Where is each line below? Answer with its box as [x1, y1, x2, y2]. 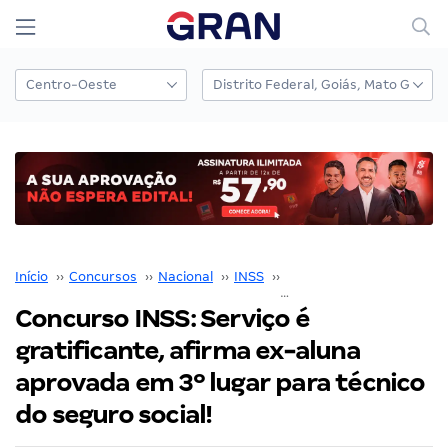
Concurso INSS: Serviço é [15, 303, 309, 333]
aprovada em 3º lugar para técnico [15, 367, 425, 397]
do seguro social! [15, 399, 212, 429]
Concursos [69, 268, 137, 284]
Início [15, 268, 48, 284]
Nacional [158, 268, 213, 284]
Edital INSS [285, 268, 354, 284]
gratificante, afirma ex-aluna [15, 335, 360, 365]
